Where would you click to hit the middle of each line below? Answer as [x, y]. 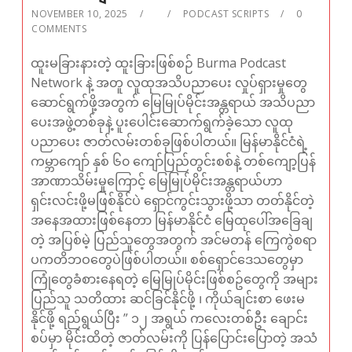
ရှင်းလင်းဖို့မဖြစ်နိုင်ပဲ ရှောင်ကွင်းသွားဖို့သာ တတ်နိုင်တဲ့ [173, 201]
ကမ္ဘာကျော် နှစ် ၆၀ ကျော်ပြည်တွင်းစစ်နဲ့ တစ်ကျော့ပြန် [174, 161]
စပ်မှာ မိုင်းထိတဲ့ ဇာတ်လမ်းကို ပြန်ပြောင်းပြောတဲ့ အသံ [174, 338]
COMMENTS [59, 29]
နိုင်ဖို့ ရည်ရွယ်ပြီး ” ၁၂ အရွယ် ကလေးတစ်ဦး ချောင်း [170, 319]
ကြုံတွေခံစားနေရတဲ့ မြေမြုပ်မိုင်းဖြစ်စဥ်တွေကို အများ [175, 279]
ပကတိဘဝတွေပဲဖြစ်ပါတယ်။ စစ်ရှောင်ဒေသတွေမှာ [167, 260]
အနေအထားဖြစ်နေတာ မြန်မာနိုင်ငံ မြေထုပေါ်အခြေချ [172, 220]
